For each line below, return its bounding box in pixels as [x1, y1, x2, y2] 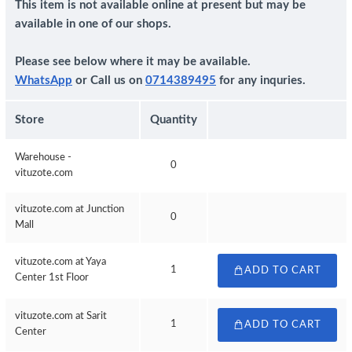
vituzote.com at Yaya [15, 257, 106, 267]
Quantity [150, 114, 197, 126]
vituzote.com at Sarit [15, 311, 107, 321]
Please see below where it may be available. [15, 56, 251, 68]
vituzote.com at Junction [15, 204, 124, 214]
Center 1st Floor [15, 273, 89, 283]
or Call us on [72, 75, 145, 86]
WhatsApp [15, 75, 72, 86]
